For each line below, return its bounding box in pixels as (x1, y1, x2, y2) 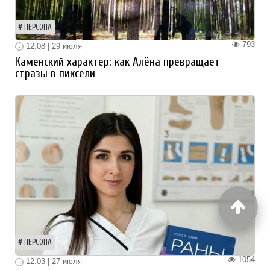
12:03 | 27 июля (24, 257, 82, 266)
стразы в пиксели (15, 67, 95, 81)
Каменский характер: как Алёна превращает (15, 55, 220, 69)
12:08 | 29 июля (24, 41, 82, 51)
